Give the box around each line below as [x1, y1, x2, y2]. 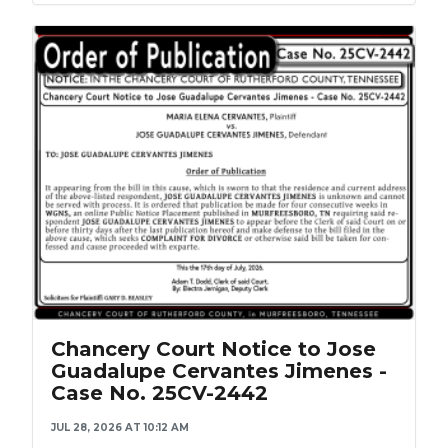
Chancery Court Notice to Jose [51, 337, 376, 362]
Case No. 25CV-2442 [51, 381, 268, 406]
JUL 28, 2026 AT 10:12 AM [51, 421, 189, 435]
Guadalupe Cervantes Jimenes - [51, 359, 387, 384]
